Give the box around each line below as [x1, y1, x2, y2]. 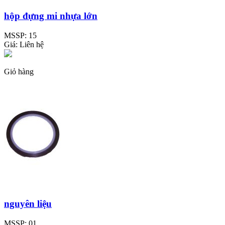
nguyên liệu [4, 198, 52, 209]
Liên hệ [20, 40, 44, 49]
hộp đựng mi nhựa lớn [4, 10, 97, 21]
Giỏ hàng [4, 67, 34, 76]
